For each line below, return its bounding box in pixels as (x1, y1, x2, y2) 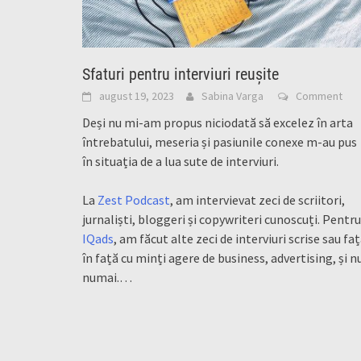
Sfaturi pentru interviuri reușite (82, 64, 279, 85)
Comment (296, 89, 342, 104)
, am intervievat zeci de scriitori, (170, 192, 345, 209)
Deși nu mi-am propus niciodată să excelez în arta (82, 114, 353, 131)
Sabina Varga (201, 89, 263, 104)
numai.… (82, 269, 132, 286)
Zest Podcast (98, 192, 170, 209)
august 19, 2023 (99, 89, 174, 104)
